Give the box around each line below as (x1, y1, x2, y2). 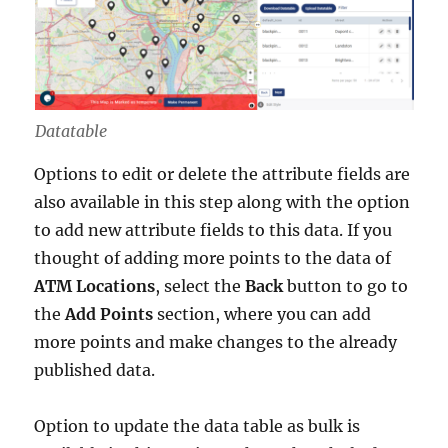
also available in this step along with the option (34, 191, 411, 212)
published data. (34, 359, 156, 380)
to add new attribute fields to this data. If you (34, 219, 393, 240)
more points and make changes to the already (34, 331, 398, 352)
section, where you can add (153, 303, 372, 324)
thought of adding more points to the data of (34, 247, 392, 268)
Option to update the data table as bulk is (34, 415, 361, 436)
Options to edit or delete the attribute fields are (34, 163, 411, 184)
